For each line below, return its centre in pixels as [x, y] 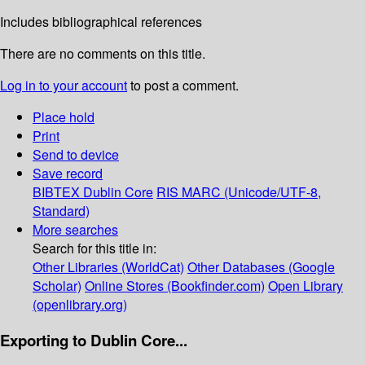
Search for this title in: [95, 248]
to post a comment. [183, 86]
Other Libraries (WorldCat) [108, 267]
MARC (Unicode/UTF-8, [251, 192]
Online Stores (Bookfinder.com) [175, 286]
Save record [68, 174]
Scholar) [57, 286]
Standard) [61, 211]
